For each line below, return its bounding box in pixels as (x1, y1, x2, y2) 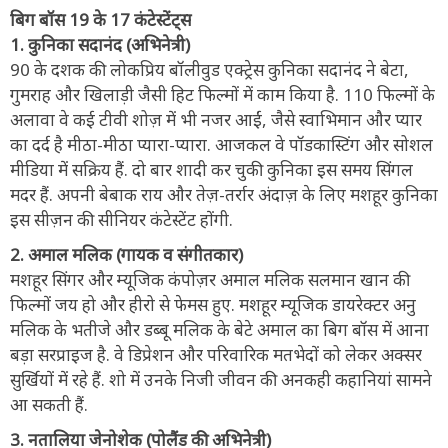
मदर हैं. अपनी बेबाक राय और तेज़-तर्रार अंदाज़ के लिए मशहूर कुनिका (10, 182, 438, 206)
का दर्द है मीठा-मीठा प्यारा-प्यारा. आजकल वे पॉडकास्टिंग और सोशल (10, 132, 433, 156)
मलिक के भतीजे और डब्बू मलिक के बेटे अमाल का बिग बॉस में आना (10, 317, 429, 341)
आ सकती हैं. (10, 392, 88, 416)
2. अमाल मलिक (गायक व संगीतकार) (10, 242, 243, 266)
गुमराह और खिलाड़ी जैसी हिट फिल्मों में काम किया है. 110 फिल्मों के (10, 82, 435, 106)
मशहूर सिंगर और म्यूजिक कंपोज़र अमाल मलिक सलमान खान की (10, 267, 410, 291)
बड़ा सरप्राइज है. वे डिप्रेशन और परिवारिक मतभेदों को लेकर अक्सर (10, 342, 422, 366)
